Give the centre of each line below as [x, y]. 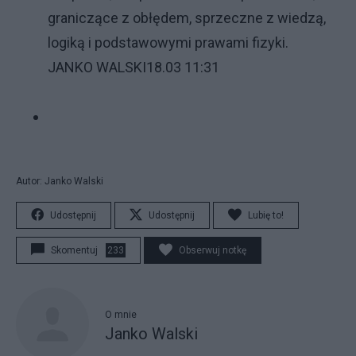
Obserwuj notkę [213, 250]
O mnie [121, 314]
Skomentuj [74, 250]
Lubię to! [266, 215]
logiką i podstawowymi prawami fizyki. [168, 43]
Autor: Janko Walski [60, 181]
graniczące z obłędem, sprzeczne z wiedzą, [187, 18]
